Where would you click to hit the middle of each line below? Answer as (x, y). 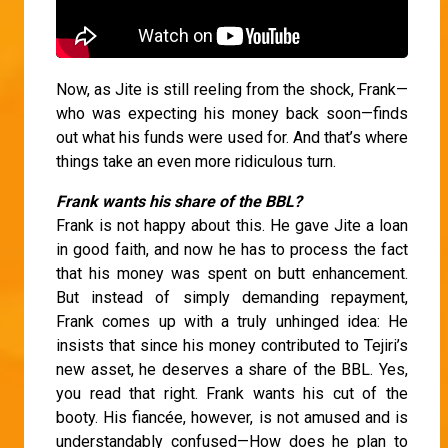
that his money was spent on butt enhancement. (232, 273)
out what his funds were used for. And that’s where (232, 137)
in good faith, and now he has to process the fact (232, 249)
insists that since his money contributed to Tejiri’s (232, 345)
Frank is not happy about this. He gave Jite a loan (232, 225)
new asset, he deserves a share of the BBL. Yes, (232, 369)
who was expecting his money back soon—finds (232, 113)
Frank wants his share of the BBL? (179, 201)
